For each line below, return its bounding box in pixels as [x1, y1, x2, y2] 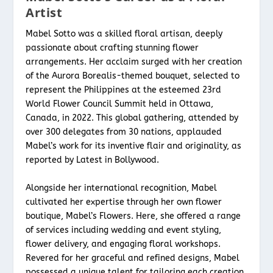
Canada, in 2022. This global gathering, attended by [26, 113, 239, 124]
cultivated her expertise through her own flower [26, 196, 222, 207]
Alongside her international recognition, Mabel [26, 182, 218, 193]
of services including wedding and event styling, [26, 224, 222, 235]
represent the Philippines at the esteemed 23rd [26, 85, 222, 96]
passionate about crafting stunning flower [26, 43, 199, 54]
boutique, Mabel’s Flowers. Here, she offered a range [26, 210, 241, 221]
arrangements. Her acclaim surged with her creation [26, 57, 243, 68]
